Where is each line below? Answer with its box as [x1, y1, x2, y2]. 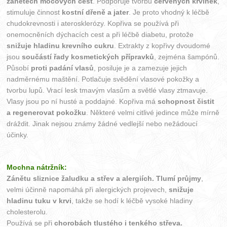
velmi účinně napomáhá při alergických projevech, [7, 185, 169, 194]
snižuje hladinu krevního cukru [7, 42, 115, 50]
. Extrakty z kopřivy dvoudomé [114, 42, 211, 50]
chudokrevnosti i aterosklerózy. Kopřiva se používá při [7, 19, 179, 28]
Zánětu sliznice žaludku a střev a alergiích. [7, 174, 155, 183]
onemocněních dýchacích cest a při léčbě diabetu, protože [7, 30, 194, 39]
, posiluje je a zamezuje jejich [94, 64, 187, 72]
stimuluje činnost [7, 8, 62, 17]
